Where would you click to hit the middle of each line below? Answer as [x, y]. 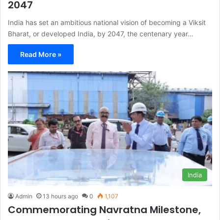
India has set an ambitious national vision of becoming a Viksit [107, 22]
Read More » [41, 54]
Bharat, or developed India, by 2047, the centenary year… [101, 33]
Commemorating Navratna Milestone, [104, 210]
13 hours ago [60, 196]
